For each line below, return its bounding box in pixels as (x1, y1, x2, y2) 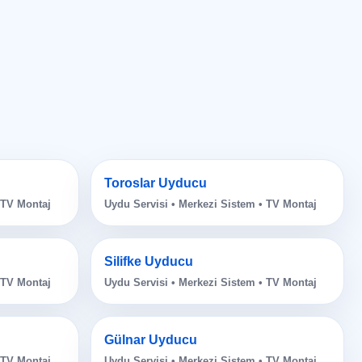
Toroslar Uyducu (103, 176, 207, 191)
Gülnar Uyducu (103, 333, 197, 347)
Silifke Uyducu (103, 255, 193, 269)
